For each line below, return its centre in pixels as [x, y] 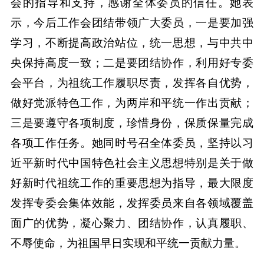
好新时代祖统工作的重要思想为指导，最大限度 [132, 183]
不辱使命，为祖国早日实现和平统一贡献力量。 [128, 243]
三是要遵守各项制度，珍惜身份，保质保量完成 [132, 123]
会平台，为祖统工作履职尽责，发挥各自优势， [132, 83]
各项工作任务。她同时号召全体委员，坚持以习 [132, 143]
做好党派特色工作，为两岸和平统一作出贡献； [132, 103]
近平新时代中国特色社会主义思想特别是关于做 [132, 163]
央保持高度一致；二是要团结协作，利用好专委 [132, 63]
